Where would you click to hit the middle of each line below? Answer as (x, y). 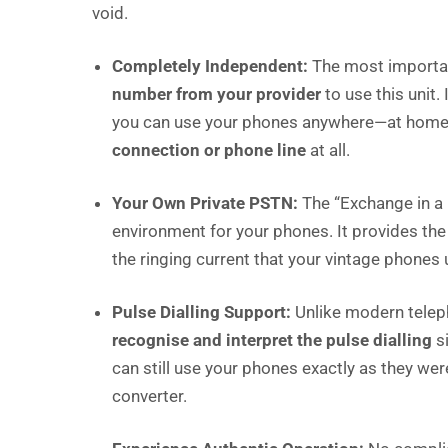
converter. (149, 396)
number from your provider (216, 94)
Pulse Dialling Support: (201, 312)
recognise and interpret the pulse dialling (272, 340)
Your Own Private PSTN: (205, 203)
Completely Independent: (210, 66)
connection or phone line (209, 150)
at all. (328, 150)
